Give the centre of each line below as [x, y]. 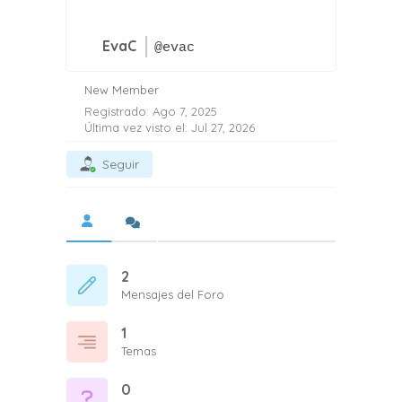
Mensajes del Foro [173, 294]
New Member [122, 89]
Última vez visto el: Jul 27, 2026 [170, 127]
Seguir [121, 164]
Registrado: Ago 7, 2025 [151, 111]
